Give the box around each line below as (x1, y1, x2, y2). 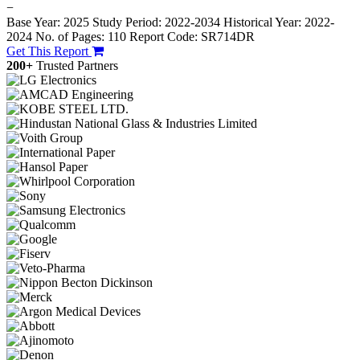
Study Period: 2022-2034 (92, 15, 220, 30)
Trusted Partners (36, 59, 118, 73)
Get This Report (6, 44, 92, 59)
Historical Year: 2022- (223, 15, 334, 30)
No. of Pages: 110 (35, 30, 126, 44)
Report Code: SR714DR (129, 30, 255, 44)
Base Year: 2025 (6, 15, 92, 30)
